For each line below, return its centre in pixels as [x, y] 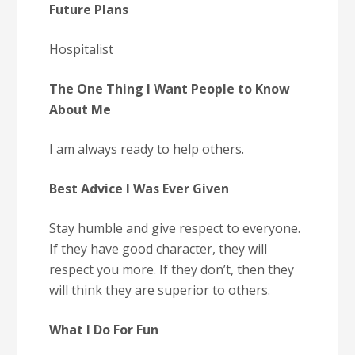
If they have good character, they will [158, 249]
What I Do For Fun [104, 330]
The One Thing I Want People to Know [170, 89]
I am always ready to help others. [147, 149]
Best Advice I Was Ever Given [139, 189]
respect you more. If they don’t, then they [172, 269]
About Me [80, 109]
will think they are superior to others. [160, 290]
